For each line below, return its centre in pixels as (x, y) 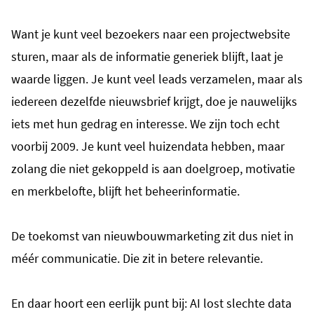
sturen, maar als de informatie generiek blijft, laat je (147, 56)
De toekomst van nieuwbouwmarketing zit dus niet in (152, 235)
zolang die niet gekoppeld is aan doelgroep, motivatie (153, 168)
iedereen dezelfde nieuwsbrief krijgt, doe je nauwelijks (154, 101)
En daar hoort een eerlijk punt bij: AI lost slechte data (151, 303)
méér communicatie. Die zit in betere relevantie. (137, 258)
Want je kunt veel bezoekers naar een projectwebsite (151, 34)
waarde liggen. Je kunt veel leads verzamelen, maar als (157, 78)
